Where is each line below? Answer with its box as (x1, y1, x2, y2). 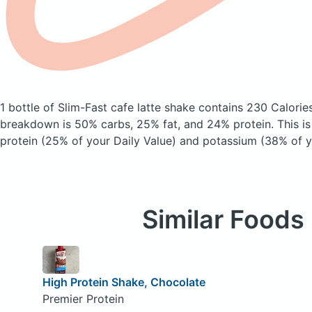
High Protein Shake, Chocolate (42, 274, 205, 289)
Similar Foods (141, 204, 304, 235)
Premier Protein (42, 291, 124, 306)
